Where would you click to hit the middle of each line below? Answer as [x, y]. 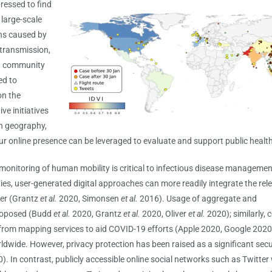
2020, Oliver [165, 214]
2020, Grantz [98, 214]
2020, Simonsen [90, 199]
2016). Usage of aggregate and [198, 199]
